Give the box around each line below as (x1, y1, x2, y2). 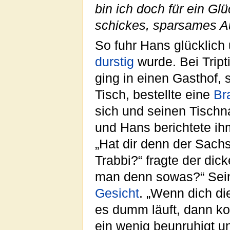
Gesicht (95, 186, 139, 200)
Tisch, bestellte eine (95, 87, 214, 102)
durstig (95, 54, 134, 69)
